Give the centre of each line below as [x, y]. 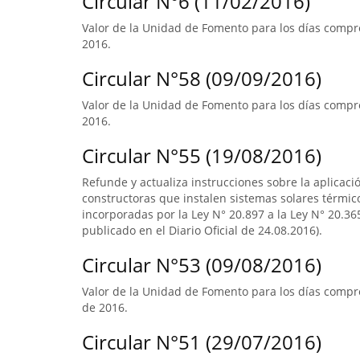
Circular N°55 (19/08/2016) [202, 155]
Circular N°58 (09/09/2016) [202, 78]
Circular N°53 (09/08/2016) [202, 265]
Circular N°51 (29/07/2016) [202, 342]
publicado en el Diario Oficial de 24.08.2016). [202, 230]
